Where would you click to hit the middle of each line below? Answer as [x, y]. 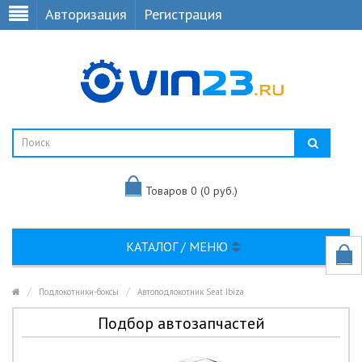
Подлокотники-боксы [79, 292]
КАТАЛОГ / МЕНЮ [178, 246]
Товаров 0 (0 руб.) [191, 190]
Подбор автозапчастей [181, 323]
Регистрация [183, 14]
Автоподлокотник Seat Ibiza [191, 292]
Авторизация [86, 14]
